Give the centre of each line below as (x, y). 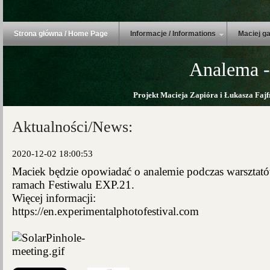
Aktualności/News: (72, 127)
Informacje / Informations (173, 34)
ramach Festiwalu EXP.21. (73, 185)
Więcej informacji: (54, 198)
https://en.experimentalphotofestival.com (105, 211)
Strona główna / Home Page (61, 34)
